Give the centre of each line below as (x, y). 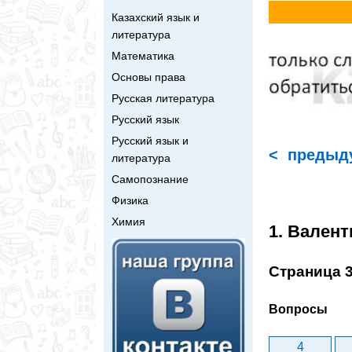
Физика (130, 200)
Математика (143, 55)
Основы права (148, 77)
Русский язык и (150, 140)
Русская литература (163, 98)
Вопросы (298, 310)
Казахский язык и (156, 17)
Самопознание (150, 179)
